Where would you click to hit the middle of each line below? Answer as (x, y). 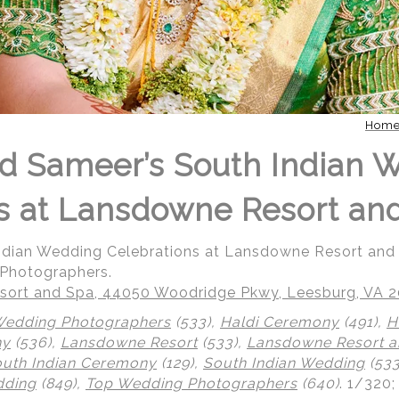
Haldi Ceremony (280, 322)
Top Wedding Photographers (191, 383)
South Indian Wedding (284, 363)
